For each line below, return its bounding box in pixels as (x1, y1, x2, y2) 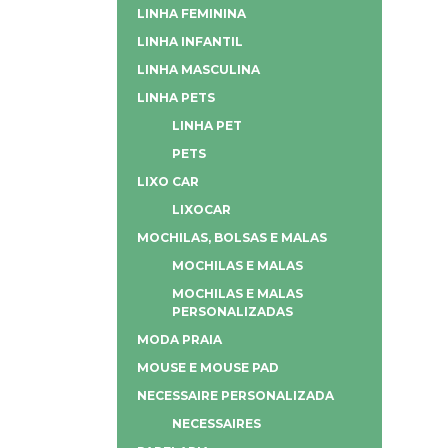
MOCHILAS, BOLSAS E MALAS (137, 230, 327, 245)
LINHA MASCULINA (137, 62, 260, 77)
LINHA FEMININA (137, 6, 246, 21)
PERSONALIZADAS (172, 304, 293, 319)
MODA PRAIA (137, 332, 222, 347)
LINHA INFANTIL (137, 34, 243, 49)
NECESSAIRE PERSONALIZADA (137, 388, 334, 403)
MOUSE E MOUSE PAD (137, 360, 279, 375)
